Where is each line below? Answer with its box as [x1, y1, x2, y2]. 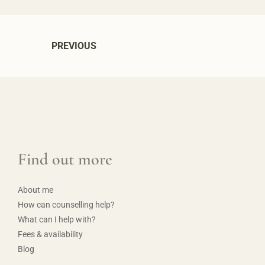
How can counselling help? [18, 200, 115, 209]
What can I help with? [18, 215, 96, 224]
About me [18, 185, 53, 195]
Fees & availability [18, 230, 83, 239]
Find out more [18, 149, 112, 169]
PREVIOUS [51, 40, 96, 51]
